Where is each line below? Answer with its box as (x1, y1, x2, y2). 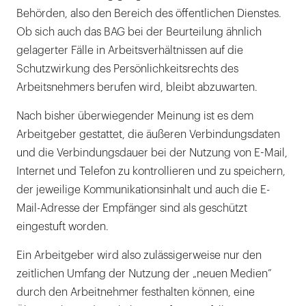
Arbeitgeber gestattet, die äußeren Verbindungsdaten (16, 129, 280, 141)
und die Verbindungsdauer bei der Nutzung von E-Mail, (16, 148, 288, 159)
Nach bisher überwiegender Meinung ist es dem (16, 111, 253, 122)
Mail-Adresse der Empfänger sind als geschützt (16, 203, 247, 214)
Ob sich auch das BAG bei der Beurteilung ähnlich (16, 27, 262, 38)
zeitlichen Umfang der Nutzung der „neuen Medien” (16, 268, 272, 280)
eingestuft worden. (16, 221, 109, 233)
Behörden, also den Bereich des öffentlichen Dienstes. (16, 8, 281, 20)
